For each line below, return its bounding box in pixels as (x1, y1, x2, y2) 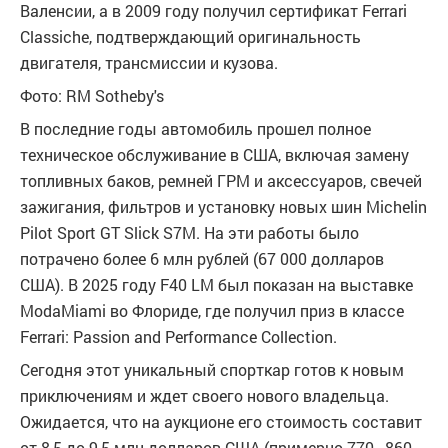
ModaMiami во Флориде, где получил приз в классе (20, 300, 404, 321)
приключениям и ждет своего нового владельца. (20, 385, 389, 406)
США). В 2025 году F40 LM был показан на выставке (20, 274, 413, 295)
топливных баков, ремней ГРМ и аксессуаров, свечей (20, 170, 422, 191)
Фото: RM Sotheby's (20, 85, 164, 106)
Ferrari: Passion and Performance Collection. (20, 326, 337, 347)
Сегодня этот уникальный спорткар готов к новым (20, 359, 404, 380)
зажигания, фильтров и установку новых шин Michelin (20, 196, 427, 217)
